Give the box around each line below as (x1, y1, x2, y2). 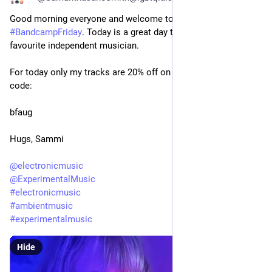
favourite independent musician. (10, 39, 139, 51)
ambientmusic (15, 200, 73, 211)
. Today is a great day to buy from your (82, 26, 237, 38)
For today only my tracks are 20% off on (10, 66, 173, 78)
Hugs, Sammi (10, 133, 64, 144)
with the (220, 66, 255, 78)
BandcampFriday (15, 26, 82, 38)
